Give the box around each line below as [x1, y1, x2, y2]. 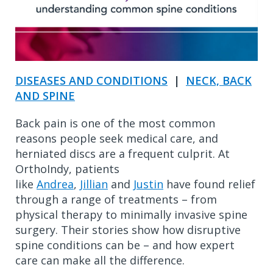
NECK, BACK [186, 73, 252, 88]
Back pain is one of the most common [15, 115, 215, 130]
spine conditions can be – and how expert [15, 237, 235, 252]
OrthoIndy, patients [15, 161, 119, 176]
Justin [133, 176, 163, 191]
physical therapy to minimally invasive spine [15, 207, 247, 222]
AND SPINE [15, 88, 75, 103]
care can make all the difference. [15, 252, 188, 268]
